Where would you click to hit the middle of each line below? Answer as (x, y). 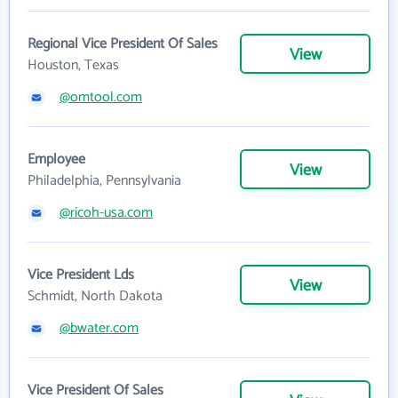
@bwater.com (99, 328)
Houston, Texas (73, 65)
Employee (56, 159)
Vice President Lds (81, 275)
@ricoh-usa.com (106, 213)
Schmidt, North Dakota (95, 296)
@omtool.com (101, 97)
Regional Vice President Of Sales (123, 44)
